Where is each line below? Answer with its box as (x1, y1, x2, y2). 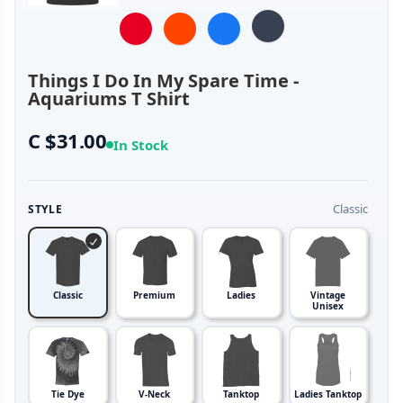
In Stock (113, 136, 169, 155)
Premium (133, 289, 176, 302)
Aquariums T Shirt (28, 86, 190, 112)
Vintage (310, 289, 346, 302)
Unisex (312, 300, 345, 313)
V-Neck (139, 388, 171, 401)
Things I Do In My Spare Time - (28, 68, 299, 94)
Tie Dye (50, 388, 85, 401)
